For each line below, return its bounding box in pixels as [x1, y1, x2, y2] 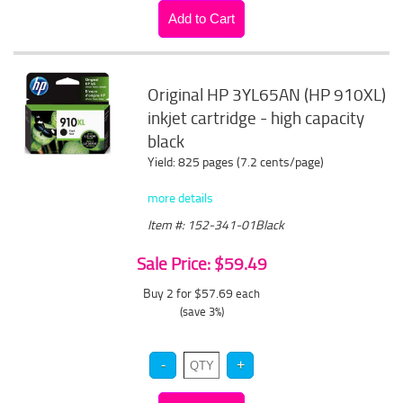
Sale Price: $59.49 [136, 252, 267, 275]
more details [148, 189, 214, 206]
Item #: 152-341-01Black [148, 216, 285, 233]
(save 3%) [179, 303, 224, 319]
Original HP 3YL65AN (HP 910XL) [148, 83, 387, 106]
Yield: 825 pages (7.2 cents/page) [148, 153, 325, 170]
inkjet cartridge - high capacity [148, 106, 365, 130]
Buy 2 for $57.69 [143, 284, 236, 301]
